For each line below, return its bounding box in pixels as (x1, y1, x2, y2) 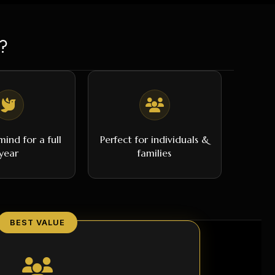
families (137, 146, 172, 159)
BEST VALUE (10, 217, 65, 227)
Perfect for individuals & (99, 133, 209, 145)
